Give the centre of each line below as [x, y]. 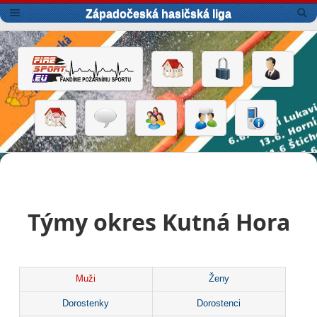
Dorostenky [86, 303]
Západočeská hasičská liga [158, 14]
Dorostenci [219, 303]
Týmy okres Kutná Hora [158, 221]
